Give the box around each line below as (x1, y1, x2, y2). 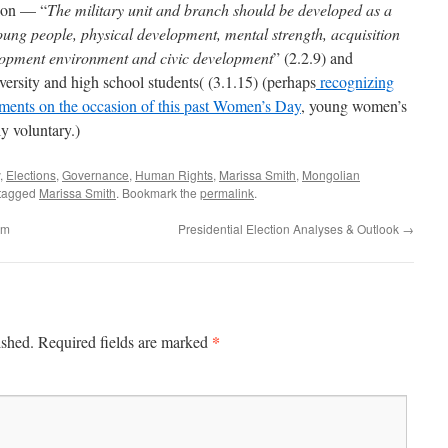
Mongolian (302, 166, 360, 183)
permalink (200, 184, 254, 201)
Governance (62, 166, 129, 183)
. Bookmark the (116, 184, 200, 201)
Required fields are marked (38, 331, 212, 352)
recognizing (316, 71, 394, 92)
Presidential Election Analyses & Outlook (178, 220, 402, 237)
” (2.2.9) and (273, 47, 353, 68)
